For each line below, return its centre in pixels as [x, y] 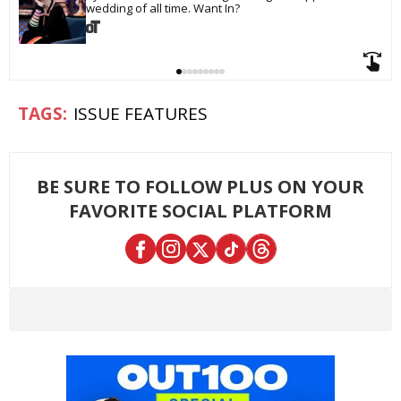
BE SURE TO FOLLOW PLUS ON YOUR [200, 187]
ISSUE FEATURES [141, 114]
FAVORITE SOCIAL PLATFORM [200, 211]
